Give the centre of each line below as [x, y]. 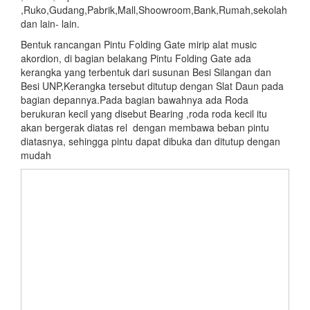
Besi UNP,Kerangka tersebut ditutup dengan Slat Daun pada [152, 85]
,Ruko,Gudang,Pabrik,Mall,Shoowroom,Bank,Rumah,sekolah [154, 9]
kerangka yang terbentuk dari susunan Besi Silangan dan [146, 72]
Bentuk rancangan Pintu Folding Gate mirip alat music [139, 44]
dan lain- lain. [50, 23]
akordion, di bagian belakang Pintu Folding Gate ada [136, 58]
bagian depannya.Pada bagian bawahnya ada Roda [135, 99]
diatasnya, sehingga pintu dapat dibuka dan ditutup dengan [151, 141]
